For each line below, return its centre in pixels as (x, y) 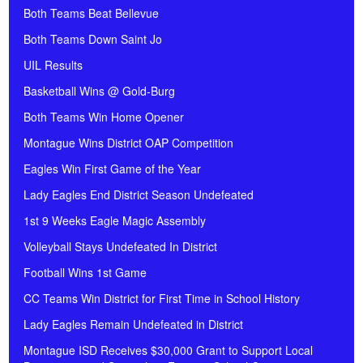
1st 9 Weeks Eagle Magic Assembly (115, 221)
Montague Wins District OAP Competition (128, 143)
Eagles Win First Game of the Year (112, 169)
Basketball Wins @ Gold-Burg (99, 91)
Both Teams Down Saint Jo (93, 39)
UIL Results (53, 65)
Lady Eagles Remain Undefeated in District (133, 325)
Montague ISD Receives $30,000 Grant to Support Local (168, 350)
